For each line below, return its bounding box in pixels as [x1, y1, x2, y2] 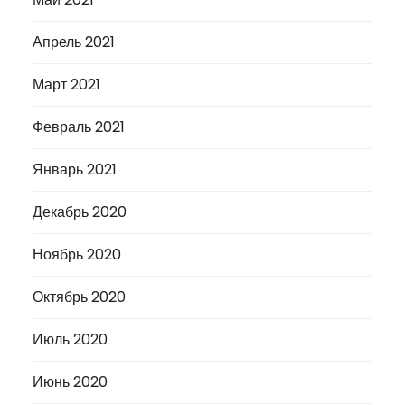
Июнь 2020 [33, 372, 108, 393]
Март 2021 [33, 74, 100, 96]
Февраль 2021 [33, 117, 125, 138]
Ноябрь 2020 [33, 244, 121, 266]
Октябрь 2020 [33, 287, 126, 308]
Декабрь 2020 [33, 202, 127, 223]
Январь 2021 [33, 159, 117, 181]
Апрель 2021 [33, 32, 115, 53]
